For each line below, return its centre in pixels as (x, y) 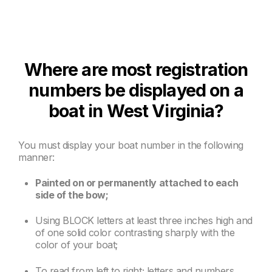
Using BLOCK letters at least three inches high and (144, 221)
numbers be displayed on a (136, 90)
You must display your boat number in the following (131, 145)
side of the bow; (72, 195)
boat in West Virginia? (136, 110)
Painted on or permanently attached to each (137, 182)
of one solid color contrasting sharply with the (135, 233)
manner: (36, 157)
